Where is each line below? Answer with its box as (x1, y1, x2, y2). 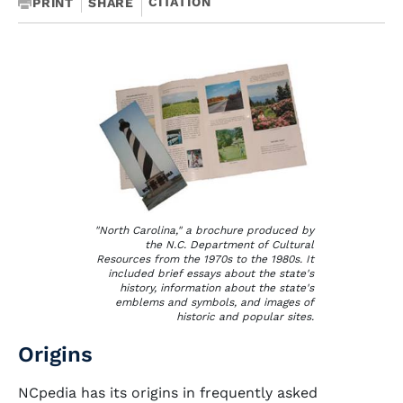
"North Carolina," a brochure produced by (94, 224, 314, 237)
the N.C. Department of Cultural (145, 238, 314, 251)
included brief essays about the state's (108, 267, 314, 280)
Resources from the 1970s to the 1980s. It (96, 253, 314, 265)
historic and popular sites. (176, 310, 314, 323)
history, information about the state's (120, 282, 314, 294)
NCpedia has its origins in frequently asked (18, 384, 318, 401)
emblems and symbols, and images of (115, 296, 314, 309)
